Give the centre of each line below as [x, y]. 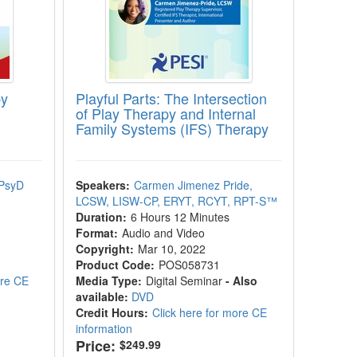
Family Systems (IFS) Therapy [173, 128]
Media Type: [109, 280]
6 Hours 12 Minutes [180, 217]
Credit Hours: [112, 312]
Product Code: [116, 265]
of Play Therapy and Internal [166, 113]
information [104, 328]
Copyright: [105, 249]
